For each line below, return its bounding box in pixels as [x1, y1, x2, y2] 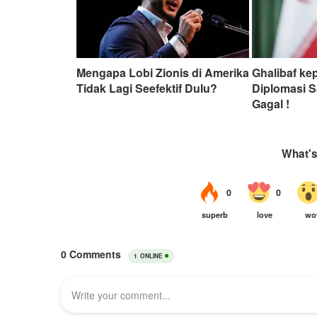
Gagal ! [252, 95, 290, 112]
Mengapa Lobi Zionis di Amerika [76, 64, 249, 81]
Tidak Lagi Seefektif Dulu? [76, 79, 217, 96]
